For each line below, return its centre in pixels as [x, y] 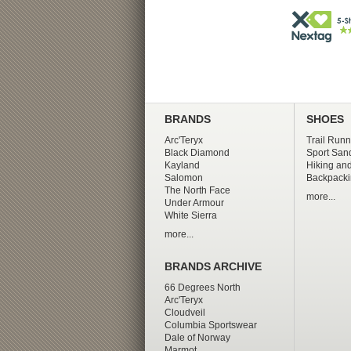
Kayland [182, 166]
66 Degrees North [202, 288]
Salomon [183, 178]
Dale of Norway [197, 338]
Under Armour [194, 203]
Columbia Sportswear [210, 326]
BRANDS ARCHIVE [213, 267]
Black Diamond [197, 153]
